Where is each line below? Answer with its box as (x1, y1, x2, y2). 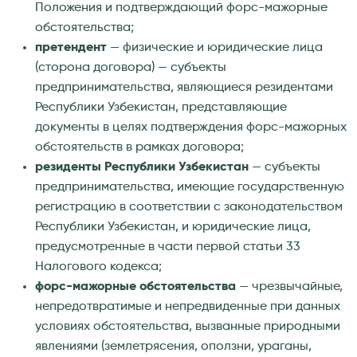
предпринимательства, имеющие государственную (35, 180, 344, 194)
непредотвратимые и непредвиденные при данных (35, 300, 340, 313)
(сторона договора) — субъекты (35, 61, 226, 74)
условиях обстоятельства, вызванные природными (35, 320, 340, 333)
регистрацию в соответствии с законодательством (35, 200, 343, 214)
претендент (35, 41, 107, 54)
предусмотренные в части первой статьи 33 (35, 240, 300, 253)
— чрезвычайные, (236, 280, 343, 293)
